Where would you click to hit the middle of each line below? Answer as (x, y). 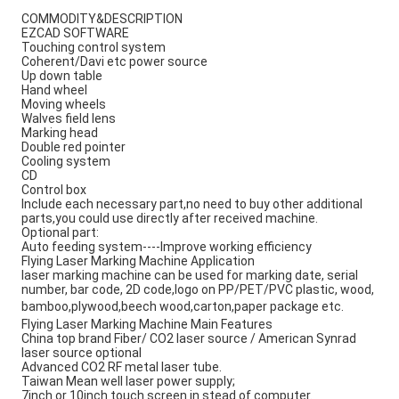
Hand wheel (54, 90)
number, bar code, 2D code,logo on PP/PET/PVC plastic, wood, (198, 290)
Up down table (62, 76)
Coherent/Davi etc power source (114, 62)
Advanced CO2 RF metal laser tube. (122, 367)
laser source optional (81, 353)
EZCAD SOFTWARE (75, 33)
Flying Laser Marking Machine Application (138, 261)
